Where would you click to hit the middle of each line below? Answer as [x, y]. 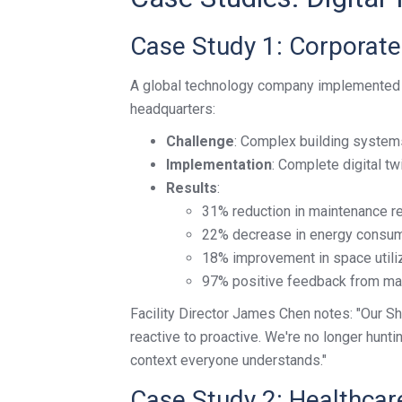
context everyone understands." [228, 360]
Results [192, 188]
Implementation [219, 165]
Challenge [200, 141]
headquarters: [173, 109]
